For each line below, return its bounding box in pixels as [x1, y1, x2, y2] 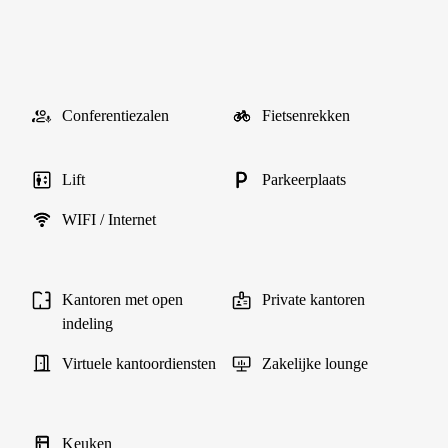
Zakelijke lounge [262, 355, 368, 372]
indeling [62, 315, 113, 332]
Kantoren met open [62, 291, 183, 308]
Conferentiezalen [62, 107, 169, 124]
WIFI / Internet [62, 211, 156, 228]
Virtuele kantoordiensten [62, 355, 216, 372]
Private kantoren [262, 291, 365, 308]
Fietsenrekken [262, 107, 350, 124]
